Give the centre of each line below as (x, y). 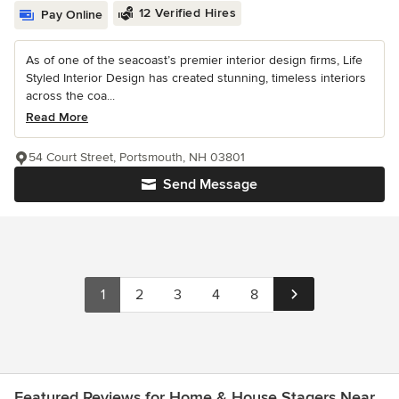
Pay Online (72, 15)
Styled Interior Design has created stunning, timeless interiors (196, 78)
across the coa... (70, 96)
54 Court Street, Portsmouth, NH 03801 (137, 158)
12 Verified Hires (187, 13)
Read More (57, 118)
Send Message (210, 185)
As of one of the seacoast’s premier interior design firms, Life (194, 61)
